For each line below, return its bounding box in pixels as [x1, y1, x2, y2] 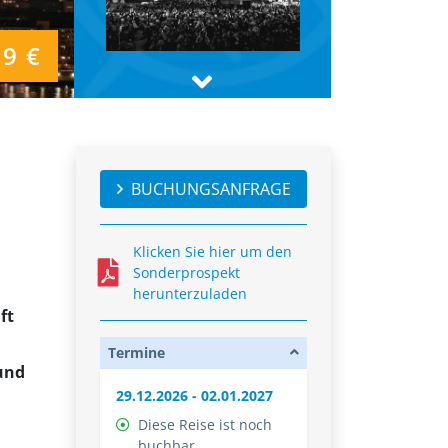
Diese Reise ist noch [138, 415, 272, 435]
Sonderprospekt [133, 263, 241, 283]
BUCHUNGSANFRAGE [130, 178, 291, 201]
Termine [108, 343, 165, 363]
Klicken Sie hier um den [133, 242, 293, 262]
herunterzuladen [133, 284, 248, 304]
